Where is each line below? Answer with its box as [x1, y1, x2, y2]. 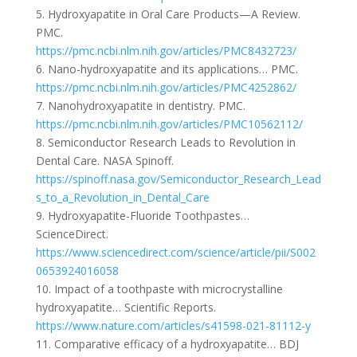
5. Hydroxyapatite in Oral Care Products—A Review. [35, 6, 300, 22]
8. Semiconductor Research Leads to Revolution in [35, 135, 296, 151]
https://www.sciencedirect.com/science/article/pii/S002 [35, 245, 316, 261]
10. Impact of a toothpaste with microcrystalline [35, 281, 283, 297]
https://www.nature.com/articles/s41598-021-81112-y [35, 318, 311, 334]
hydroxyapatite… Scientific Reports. [35, 300, 216, 316]
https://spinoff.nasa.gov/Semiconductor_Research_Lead [35, 171, 321, 187]
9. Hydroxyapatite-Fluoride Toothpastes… [35, 208, 249, 224]
